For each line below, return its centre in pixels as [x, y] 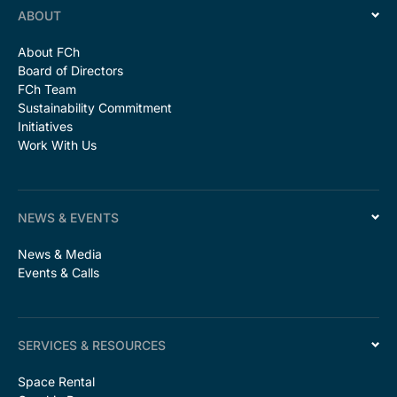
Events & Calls [58, 272]
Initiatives [45, 126]
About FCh [49, 51]
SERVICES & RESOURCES [92, 345]
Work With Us [57, 144]
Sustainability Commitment [95, 107]
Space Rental [56, 381]
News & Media [60, 253]
